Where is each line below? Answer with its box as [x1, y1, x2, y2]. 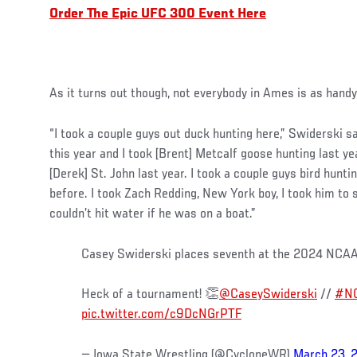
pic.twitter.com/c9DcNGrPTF [81, 307, 241, 322]
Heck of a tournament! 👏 [81, 287, 219, 302]
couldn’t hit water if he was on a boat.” [49, 206, 256, 222]
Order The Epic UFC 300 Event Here [49, 6, 266, 22]
